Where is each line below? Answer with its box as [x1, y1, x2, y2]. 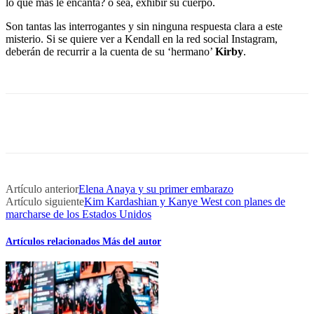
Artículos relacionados [6, 235, 102, 247]
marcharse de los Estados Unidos [6, 208, 151, 220]
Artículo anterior [6, 183, 78, 195]
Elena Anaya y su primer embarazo [78, 183, 233, 195]
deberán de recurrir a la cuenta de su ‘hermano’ [6, 46, 215, 57]
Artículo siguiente [6, 196, 84, 207]
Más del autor [102, 235, 161, 247]
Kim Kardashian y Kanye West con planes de [84, 196, 285, 207]
